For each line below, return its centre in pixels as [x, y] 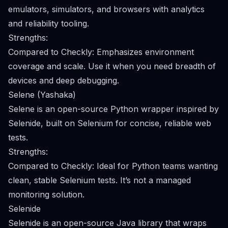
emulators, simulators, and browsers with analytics [106, 9]
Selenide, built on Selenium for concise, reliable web [110, 123]
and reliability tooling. [49, 23]
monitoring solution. [46, 194]
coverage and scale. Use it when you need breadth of [112, 66]
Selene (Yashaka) [42, 95]
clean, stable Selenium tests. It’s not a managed [99, 180]
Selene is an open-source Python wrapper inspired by [113, 109]
